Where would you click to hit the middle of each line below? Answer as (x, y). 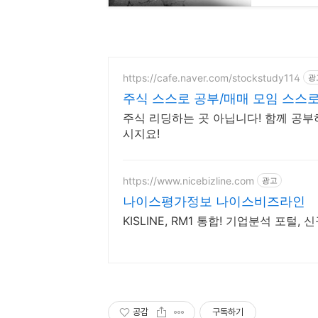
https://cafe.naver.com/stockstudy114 (212, 77)
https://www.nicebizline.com (188, 180)
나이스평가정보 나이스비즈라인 (214, 201)
